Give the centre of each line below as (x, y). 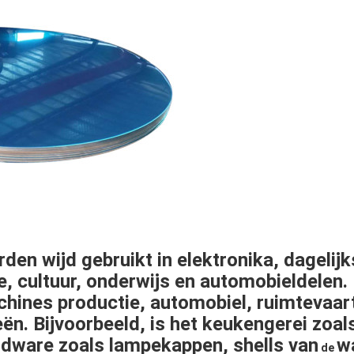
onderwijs (128, 281)
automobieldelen (271, 281)
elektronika (225, 260)
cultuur (47, 281)
